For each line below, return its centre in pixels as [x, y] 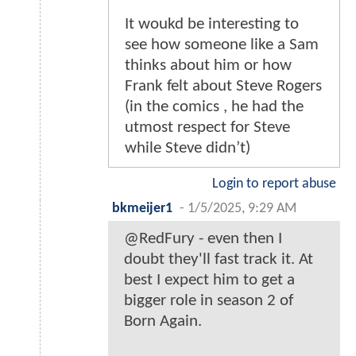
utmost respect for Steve [207, 128]
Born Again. [163, 322]
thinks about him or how [208, 66]
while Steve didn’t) [188, 149]
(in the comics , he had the [214, 107]
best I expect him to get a [209, 281]
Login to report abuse [274, 184]
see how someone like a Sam [222, 45]
